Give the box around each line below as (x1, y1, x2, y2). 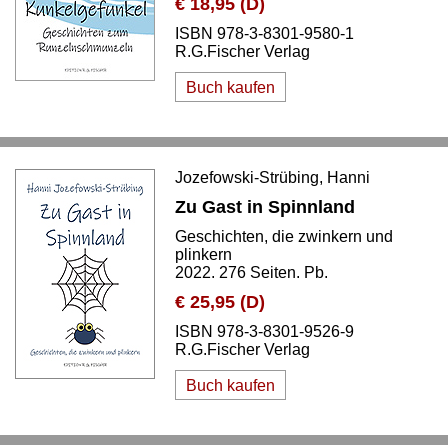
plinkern (175, 246, 232, 263)
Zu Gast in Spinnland (175, 197, 355, 217)
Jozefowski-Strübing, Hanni (175, 169, 370, 186)
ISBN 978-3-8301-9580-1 (175, 25, 354, 42)
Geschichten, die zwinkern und (175, 228, 393, 245)
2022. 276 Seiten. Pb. (175, 264, 328, 281)
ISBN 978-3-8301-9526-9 (175, 323, 354, 340)
